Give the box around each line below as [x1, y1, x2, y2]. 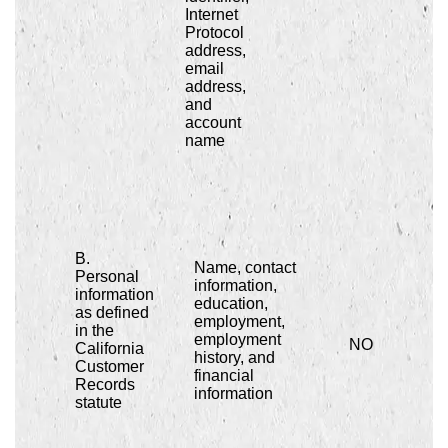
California [75, 339, 144, 357]
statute [75, 393, 122, 411]
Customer [75, 357, 144, 375]
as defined [75, 303, 149, 321]
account [185, 113, 241, 131]
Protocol [185, 23, 244, 41]
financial [194, 366, 254, 384]
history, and [194, 348, 275, 366]
